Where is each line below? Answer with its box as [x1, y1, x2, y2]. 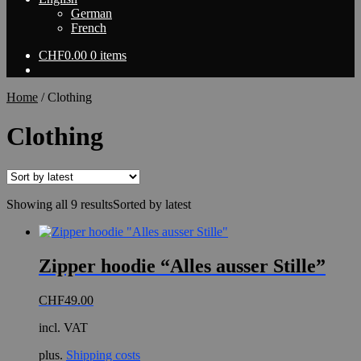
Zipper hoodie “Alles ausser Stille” [39, 255, 326, 276]
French [71, 21, 106, 35]
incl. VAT [39, 320, 88, 334]
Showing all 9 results [6, 197, 113, 211]
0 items [90, 48, 127, 62]
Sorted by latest [113, 197, 191, 211]
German [71, 6, 112, 20]
